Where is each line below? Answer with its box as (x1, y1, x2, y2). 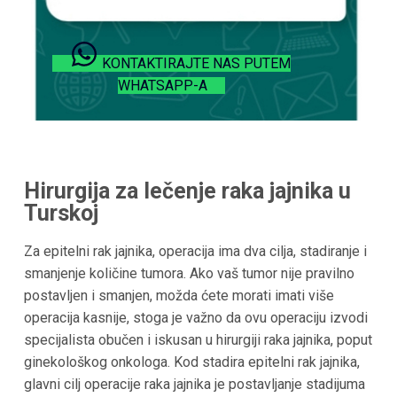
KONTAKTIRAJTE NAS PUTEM (102, 55, 292, 73)
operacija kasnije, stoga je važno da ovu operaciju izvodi (23, 308, 368, 326)
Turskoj (23, 200, 98, 227)
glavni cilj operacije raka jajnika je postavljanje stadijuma (23, 375, 365, 393)
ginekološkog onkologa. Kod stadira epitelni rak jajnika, (23, 353, 360, 370)
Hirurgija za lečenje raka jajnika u (23, 178, 351, 205)
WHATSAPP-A (118, 77, 208, 95)
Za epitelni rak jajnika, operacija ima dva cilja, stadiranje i (23, 242, 367, 260)
